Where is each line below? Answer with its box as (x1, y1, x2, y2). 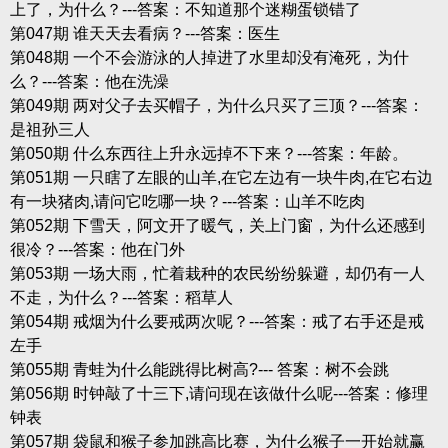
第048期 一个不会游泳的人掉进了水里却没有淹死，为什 (9, 48, 409, 66)
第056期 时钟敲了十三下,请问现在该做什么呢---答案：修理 (9, 384, 428, 402)
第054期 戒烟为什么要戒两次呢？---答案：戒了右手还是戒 (9, 312, 424, 330)
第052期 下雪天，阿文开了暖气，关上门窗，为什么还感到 (9, 216, 425, 234)
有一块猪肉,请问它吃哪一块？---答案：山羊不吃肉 (9, 192, 365, 210)
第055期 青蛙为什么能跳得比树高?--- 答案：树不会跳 (9, 360, 389, 378)
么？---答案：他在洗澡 (9, 72, 169, 90)
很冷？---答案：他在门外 (9, 240, 185, 258)
